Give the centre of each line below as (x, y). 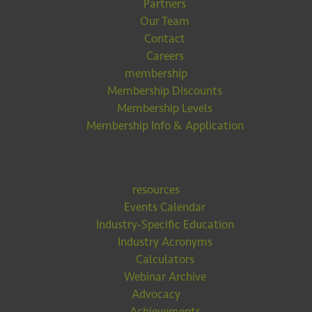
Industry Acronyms (165, 242)
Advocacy (156, 294)
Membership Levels (165, 108)
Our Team (165, 21)
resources (156, 189)
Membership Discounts (165, 91)
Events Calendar (165, 207)
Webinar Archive (165, 276)
